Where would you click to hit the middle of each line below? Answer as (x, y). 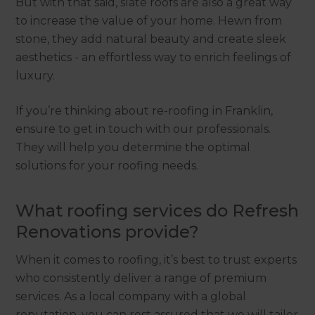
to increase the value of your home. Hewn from (149, 20)
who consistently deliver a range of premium (141, 278)
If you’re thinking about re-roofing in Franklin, (144, 110)
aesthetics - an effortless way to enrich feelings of (154, 57)
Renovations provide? (108, 231)
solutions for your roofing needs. (109, 165)
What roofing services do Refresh (157, 210)
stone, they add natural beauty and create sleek (151, 39)
